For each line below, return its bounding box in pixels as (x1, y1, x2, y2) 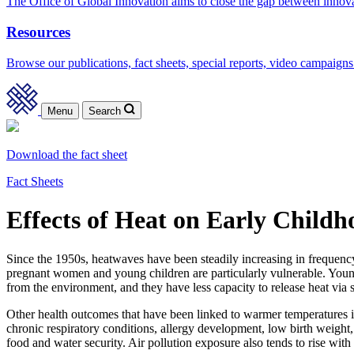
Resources (6, 23, 70, 40)
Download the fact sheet (6, 147, 127, 161)
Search (88, 104, 121, 117)
